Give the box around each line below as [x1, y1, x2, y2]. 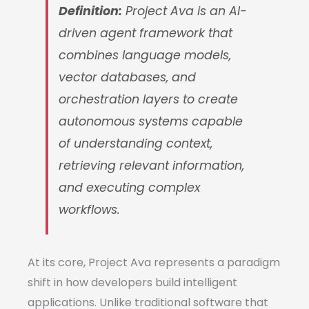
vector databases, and [59, 69, 197, 86]
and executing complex [59, 179, 201, 197]
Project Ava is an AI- [122, 3, 248, 20]
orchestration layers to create [59, 91, 239, 108]
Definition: [59, 3, 123, 20]
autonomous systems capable [59, 113, 243, 130]
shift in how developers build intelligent [28, 275, 237, 291]
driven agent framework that [59, 25, 233, 42]
